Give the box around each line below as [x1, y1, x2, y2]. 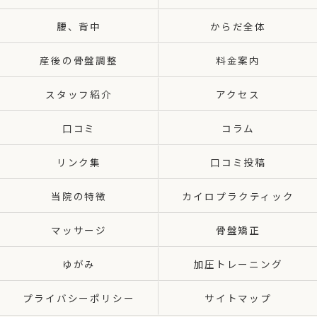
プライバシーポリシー [22, 291, 136, 305]
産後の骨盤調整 [39, 53, 119, 67]
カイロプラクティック [182, 189, 294, 203]
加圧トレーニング [192, 257, 284, 271]
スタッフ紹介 [45, 87, 113, 101]
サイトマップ [204, 291, 272, 305]
